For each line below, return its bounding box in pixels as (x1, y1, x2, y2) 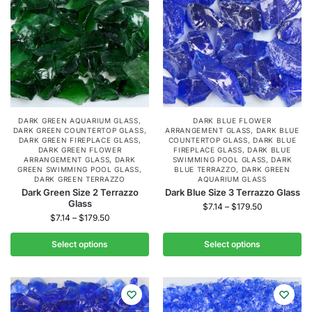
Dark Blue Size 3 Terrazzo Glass (164, 186, 300, 198)
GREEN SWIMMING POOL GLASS (17, 164, 139, 173)
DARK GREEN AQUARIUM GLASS (18, 116, 139, 125)
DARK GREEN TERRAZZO (34, 174, 125, 183)
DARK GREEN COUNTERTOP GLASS (13, 125, 144, 134)
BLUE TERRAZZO (174, 164, 237, 173)
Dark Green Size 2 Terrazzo (21, 186, 139, 198)
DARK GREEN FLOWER (38, 145, 122, 154)
